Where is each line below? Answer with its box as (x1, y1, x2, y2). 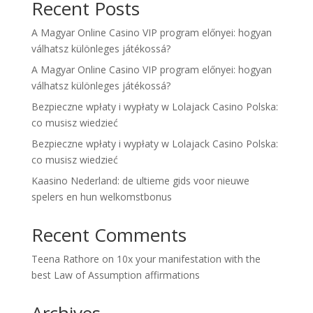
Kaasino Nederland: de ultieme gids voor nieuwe (31, 174, 249, 188)
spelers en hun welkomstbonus (31, 190, 172, 204)
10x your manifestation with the (116, 252, 261, 266)
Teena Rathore (31, 252, 99, 266)
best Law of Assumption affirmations (31, 268, 200, 282)
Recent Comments (31, 222, 187, 248)
